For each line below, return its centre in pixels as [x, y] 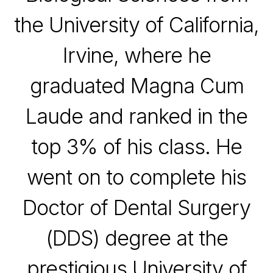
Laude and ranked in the [136, 116]
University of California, [154, 25]
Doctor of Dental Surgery [136, 208]
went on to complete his [136, 177]
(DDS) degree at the [136, 238]
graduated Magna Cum [136, 86]
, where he [162, 55]
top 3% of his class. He [136, 147]
